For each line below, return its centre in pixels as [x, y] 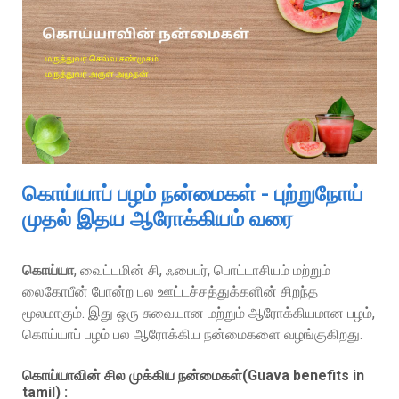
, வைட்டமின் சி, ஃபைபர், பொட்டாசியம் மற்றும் [202, 270]
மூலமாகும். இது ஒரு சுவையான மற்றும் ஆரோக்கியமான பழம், [199, 313]
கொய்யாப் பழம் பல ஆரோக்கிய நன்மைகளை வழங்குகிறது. [192, 334]
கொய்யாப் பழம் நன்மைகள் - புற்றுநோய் [193, 194]
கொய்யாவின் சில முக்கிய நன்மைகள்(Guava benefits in [193, 375]
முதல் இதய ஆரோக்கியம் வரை [158, 219]
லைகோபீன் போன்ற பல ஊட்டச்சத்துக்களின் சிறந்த [170, 291]
